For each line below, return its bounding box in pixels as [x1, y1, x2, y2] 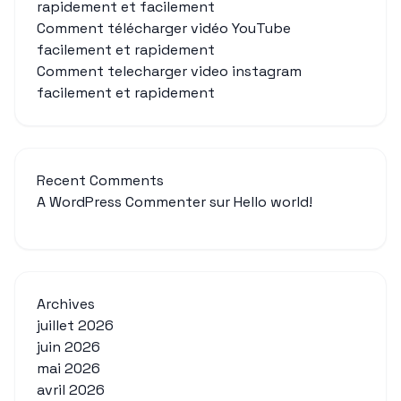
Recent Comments [37, 170, 164, 190]
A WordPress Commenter [37, 192, 206, 211]
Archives [37, 294, 95, 313]
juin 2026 [37, 337, 100, 356]
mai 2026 [37, 358, 100, 378]
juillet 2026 [37, 315, 114, 335]
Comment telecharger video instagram [37, 61, 302, 81]
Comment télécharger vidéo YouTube [37, 18, 291, 38]
